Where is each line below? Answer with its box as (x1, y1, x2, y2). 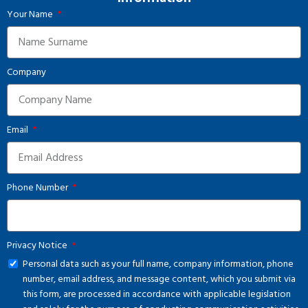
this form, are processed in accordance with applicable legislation (23, 287, 291, 302)
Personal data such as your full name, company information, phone (23, 256, 294, 272)
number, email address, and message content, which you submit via (23, 272, 296, 287)
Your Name (7, 7, 55, 23)
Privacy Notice (7, 238, 69, 254)
